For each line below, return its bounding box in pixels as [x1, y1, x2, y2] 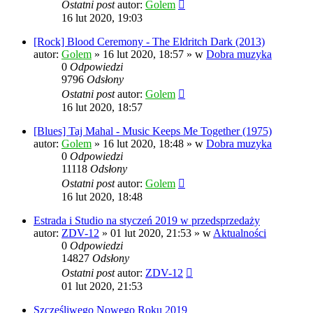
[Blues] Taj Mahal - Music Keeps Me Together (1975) [34, 125, 272, 138]
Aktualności [213, 227, 266, 240]
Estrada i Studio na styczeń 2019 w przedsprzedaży [34, 214, 260, 227]
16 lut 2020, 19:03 [61, 12, 143, 24]
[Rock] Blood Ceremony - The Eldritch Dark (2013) [34, 36, 265, 48]
